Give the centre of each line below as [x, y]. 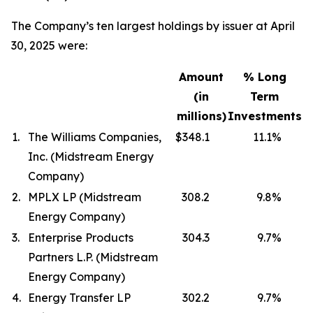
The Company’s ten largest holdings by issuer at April [153, 26]
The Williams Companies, [95, 137]
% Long [264, 77]
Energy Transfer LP [79, 298]
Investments [265, 116]
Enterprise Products [81, 238]
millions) [201, 116]
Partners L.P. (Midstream [93, 257]
